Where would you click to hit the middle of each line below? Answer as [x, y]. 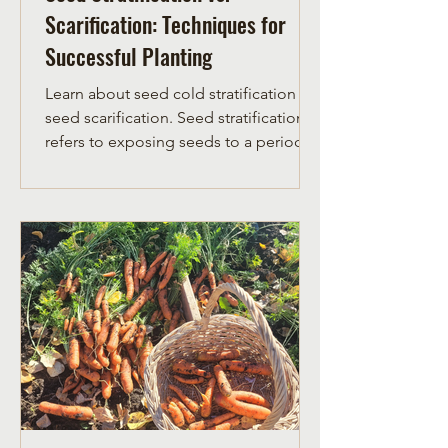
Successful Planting [128, 56]
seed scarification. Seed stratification [175, 118]
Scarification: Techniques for [165, 24]
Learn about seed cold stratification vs [179, 94]
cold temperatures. [112, 166]
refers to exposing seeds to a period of [184, 142]
